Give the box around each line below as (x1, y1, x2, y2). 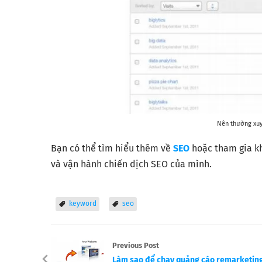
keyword (69, 199, 96, 208)
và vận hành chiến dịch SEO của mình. (51, 158, 212, 170)
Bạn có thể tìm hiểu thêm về (51, 142, 173, 154)
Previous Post (112, 240, 159, 250)
